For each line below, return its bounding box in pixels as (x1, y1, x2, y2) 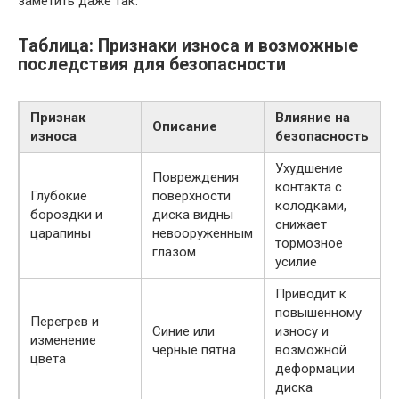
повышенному (275, 304, 362, 321)
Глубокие (30, 187, 87, 204)
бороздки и (30, 206, 102, 223)
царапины (30, 224, 91, 241)
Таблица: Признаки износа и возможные (18, 35, 358, 56)
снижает (275, 216, 327, 232)
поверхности (152, 187, 231, 204)
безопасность (275, 127, 369, 144)
